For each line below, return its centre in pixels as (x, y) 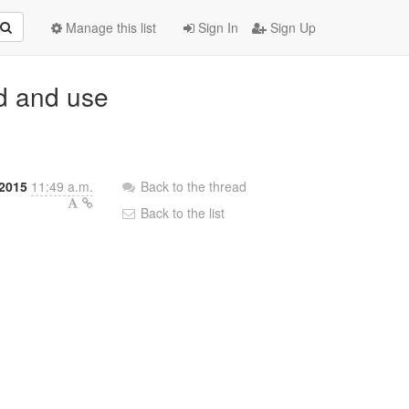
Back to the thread (194, 186)
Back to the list (181, 213)
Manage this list (109, 27)
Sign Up (291, 27)
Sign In (216, 27)
